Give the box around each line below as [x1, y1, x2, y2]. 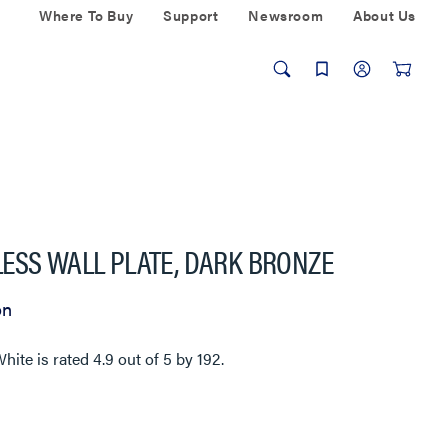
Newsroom [248, 5, 324, 25]
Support [163, 5, 219, 25]
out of [114, 347, 164, 370]
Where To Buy [38, 5, 134, 25]
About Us [353, 5, 416, 25]
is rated [33, 347, 94, 370]
